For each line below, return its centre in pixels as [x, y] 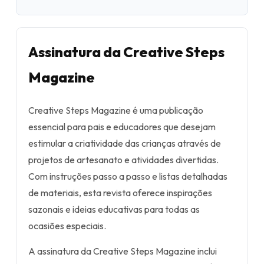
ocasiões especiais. [67, 226]
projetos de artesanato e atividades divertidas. [123, 160]
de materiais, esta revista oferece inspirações [120, 193]
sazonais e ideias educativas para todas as [114, 209]
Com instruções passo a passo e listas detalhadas [128, 176]
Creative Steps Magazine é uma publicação [116, 110]
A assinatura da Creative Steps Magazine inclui [123, 251]
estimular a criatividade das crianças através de [125, 143]
